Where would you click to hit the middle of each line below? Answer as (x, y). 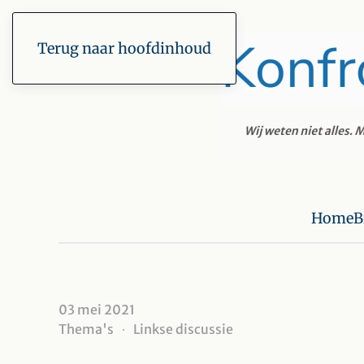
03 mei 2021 (97, 310)
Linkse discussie (183, 329)
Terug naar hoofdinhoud (124, 48)
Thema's (86, 329)
